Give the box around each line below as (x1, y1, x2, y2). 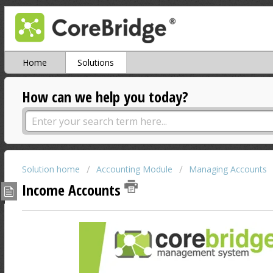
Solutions (77, 57, 115, 69)
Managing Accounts (188, 163, 267, 175)
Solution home (21, 163, 82, 175)
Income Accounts (21, 179, 124, 200)
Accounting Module (96, 163, 172, 175)
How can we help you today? (21, 87, 188, 107)
